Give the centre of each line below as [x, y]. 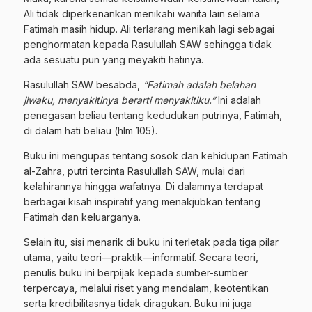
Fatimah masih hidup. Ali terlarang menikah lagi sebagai [149, 29]
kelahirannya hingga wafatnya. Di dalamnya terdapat [143, 186]
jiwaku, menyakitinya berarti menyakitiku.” [121, 100]
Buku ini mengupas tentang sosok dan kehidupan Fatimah [156, 156]
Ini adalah [240, 100]
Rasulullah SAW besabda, [83, 85]
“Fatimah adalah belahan [199, 85]
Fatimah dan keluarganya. [82, 217]
